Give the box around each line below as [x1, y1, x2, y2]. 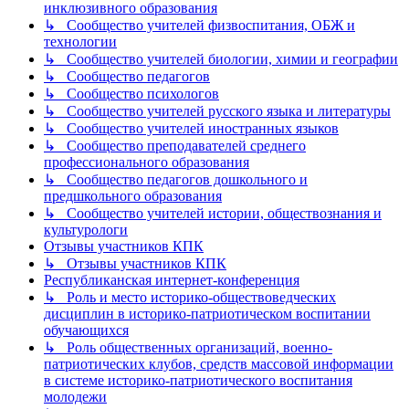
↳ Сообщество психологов [44, 86, 219, 102]
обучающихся [44, 322, 129, 339]
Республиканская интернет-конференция [44, 272, 299, 288]
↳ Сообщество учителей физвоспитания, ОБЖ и [44, 17, 355, 34]
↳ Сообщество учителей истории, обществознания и [44, 205, 382, 222]
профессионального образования [44, 154, 249, 171]
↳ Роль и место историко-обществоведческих [44, 289, 336, 306]
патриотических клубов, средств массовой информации [44, 356, 393, 372]
